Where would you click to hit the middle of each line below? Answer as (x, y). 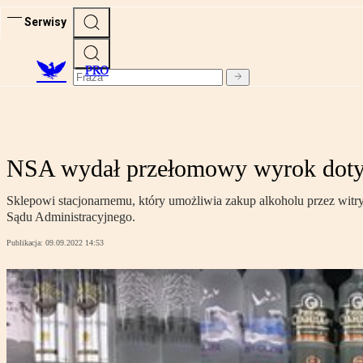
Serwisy (45, 21)
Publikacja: (26, 243)
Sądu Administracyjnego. (71, 217)
